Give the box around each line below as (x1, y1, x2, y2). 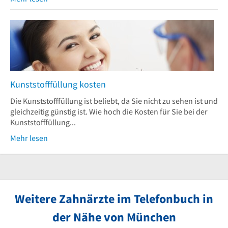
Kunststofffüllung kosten (10, 78, 106, 90)
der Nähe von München (52, 209, 176, 225)
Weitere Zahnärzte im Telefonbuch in (15, 190, 213, 207)
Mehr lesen (10, 132, 48, 143)
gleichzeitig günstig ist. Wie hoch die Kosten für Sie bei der (10, 106, 208, 117)
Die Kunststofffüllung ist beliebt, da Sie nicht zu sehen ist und (10, 95, 218, 106)
